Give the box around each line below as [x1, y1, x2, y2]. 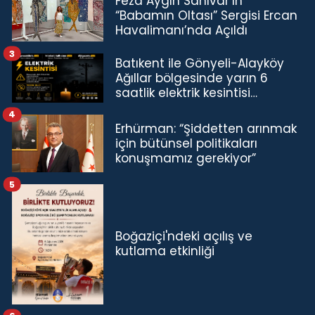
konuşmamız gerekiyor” [115, 149, 256, 167]
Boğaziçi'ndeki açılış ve [115, 228, 252, 245]
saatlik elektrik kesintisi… [115, 84, 257, 101]
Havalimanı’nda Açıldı [115, 21, 247, 39]
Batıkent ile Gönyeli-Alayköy [115, 54, 284, 72]
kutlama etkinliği [115, 243, 214, 260]
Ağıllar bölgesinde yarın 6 [115, 69, 268, 86]
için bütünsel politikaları [115, 134, 257, 152]
